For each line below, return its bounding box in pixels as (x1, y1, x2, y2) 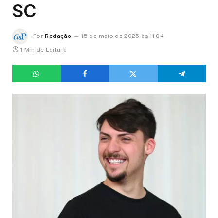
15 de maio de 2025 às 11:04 (81, 33, 164, 40)
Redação (45, 33, 71, 40)
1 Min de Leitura (20, 46, 67, 53)
